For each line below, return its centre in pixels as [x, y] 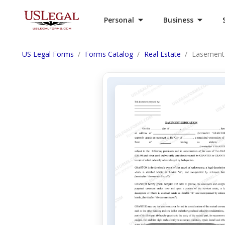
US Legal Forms [48, 54]
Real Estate [162, 54]
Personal [119, 20]
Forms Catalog [109, 54]
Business [178, 20]
